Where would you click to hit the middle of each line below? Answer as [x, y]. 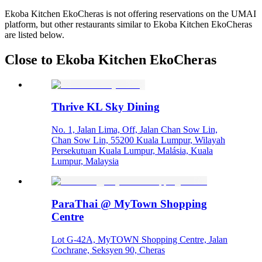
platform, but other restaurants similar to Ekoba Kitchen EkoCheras [128, 24]
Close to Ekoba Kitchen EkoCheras [111, 59]
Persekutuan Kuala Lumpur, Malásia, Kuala [132, 151]
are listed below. [35, 35]
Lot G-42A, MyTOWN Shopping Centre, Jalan [139, 239]
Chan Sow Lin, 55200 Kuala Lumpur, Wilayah [138, 140]
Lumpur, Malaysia [85, 161]
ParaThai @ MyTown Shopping [129, 204]
